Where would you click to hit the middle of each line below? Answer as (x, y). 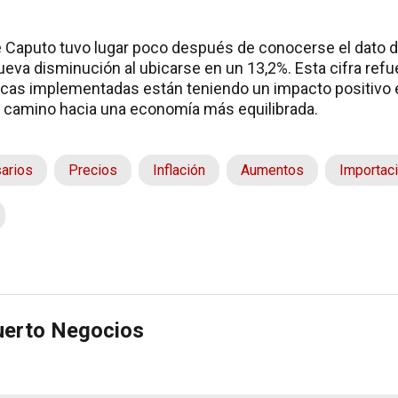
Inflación (179, 170)
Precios (93, 170)
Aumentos (272, 170)
